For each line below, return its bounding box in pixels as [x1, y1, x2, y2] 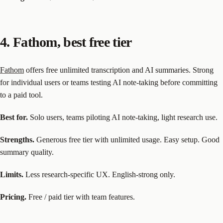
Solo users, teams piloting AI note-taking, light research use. [28, 113, 218, 122]
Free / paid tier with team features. [26, 193, 135, 202]
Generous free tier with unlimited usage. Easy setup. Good [34, 135, 220, 144]
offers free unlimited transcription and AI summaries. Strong [24, 66, 214, 75]
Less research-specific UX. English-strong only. [23, 170, 175, 179]
